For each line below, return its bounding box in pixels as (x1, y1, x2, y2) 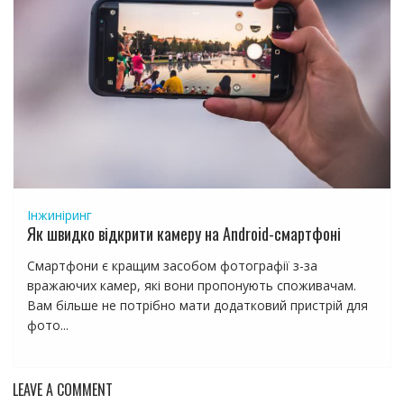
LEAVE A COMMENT (12, 379, 113, 401)
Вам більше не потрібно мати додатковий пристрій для (26, 297, 368, 315)
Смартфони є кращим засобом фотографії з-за (26, 257, 317, 275)
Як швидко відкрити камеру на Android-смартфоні (26, 222, 341, 246)
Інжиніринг (26, 207, 92, 225)
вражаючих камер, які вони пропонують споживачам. (26, 277, 356, 295)
